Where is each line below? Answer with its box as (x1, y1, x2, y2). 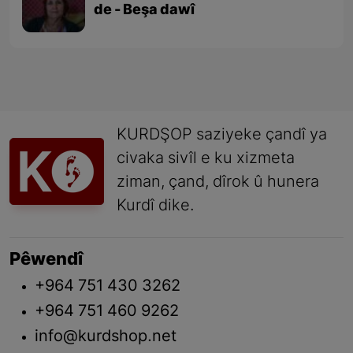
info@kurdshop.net (35, 327, 176, 348)
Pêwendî (9, 249, 83, 273)
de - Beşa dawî (94, 2, 195, 20)
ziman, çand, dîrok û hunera (117, 173, 319, 194)
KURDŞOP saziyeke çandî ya (117, 125, 327, 147)
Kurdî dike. (117, 196, 195, 217)
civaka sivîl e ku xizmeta (117, 149, 295, 170)
